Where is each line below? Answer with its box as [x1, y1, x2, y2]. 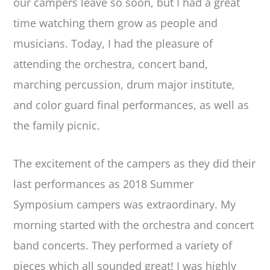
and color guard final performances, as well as [13, 98, 250, 112]
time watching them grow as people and [13, 16, 218, 30]
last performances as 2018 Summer [13, 176, 194, 191]
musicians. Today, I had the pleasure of [13, 36, 213, 51]
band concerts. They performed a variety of [13, 237, 233, 253]
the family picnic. [13, 118, 101, 133]
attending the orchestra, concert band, [13, 57, 209, 71]
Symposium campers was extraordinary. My [13, 196, 236, 212]
